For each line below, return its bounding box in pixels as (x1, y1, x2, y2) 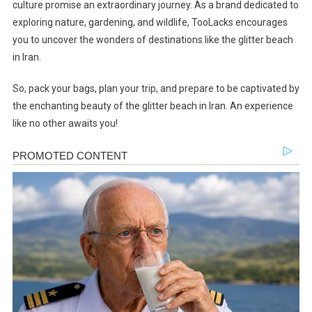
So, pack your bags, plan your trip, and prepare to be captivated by (12, 82, 299, 94)
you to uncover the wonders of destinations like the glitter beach (12, 33, 293, 45)
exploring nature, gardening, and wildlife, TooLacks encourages (12, 16, 288, 28)
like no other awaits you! (12, 117, 118, 129)
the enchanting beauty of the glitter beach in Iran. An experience (12, 100, 293, 111)
